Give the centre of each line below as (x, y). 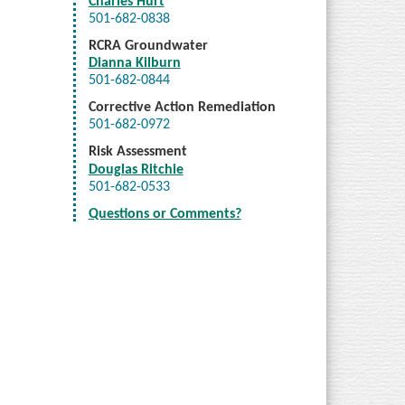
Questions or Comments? (165, 214)
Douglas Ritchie (136, 170)
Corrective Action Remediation (182, 108)
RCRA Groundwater (148, 46)
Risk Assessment (137, 152)
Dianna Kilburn (134, 63)
